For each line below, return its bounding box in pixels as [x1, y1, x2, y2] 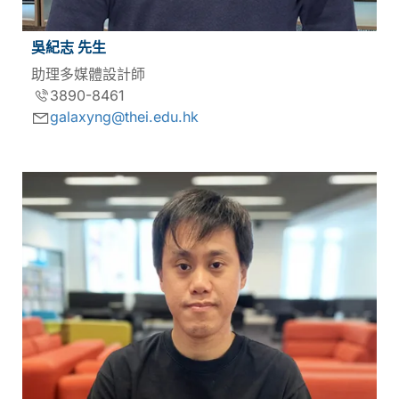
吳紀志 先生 [31, 38, 106, 56]
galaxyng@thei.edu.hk [50, 108, 199, 126]
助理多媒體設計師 [31, 65, 145, 83]
